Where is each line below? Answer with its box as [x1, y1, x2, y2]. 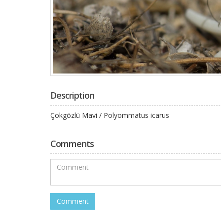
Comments [50, 137, 94, 149]
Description [50, 89, 94, 101]
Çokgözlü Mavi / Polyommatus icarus [50, 110, 169, 120]
